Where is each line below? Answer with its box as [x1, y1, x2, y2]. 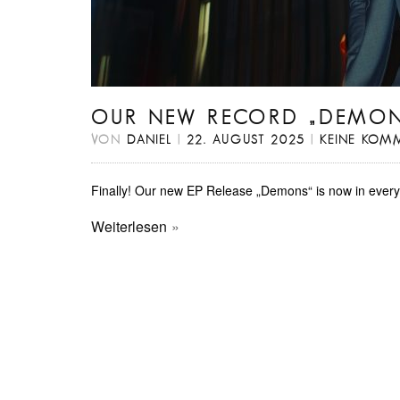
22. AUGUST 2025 [187, 134, 305, 146]
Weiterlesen [91, 216, 167, 237]
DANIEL [127, 134, 172, 146]
